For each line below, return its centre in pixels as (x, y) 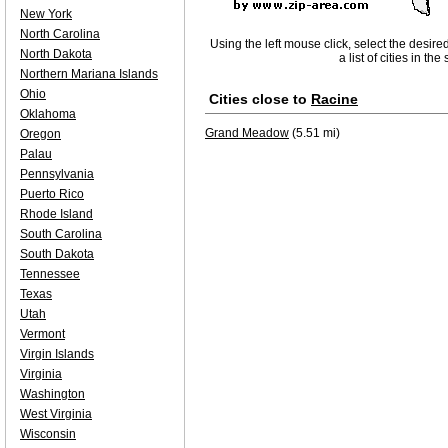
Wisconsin (48, 434)
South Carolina (61, 234)
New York (46, 14)
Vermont (42, 334)
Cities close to (260, 99)
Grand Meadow (247, 133)
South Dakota (57, 254)
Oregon (40, 134)
